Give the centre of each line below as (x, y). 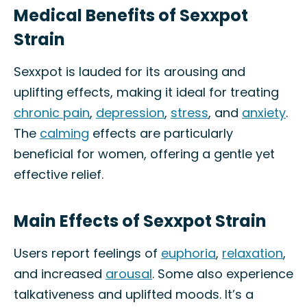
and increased (60, 274)
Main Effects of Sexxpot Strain (140, 221)
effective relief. (59, 174)
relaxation (253, 253)
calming (64, 133)
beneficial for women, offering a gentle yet (144, 154)
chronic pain (52, 113)
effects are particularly (161, 133)
